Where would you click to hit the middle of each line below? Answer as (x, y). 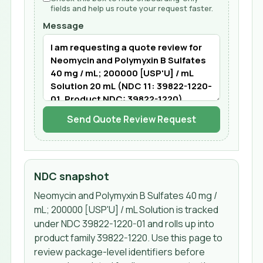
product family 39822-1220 (91, 237)
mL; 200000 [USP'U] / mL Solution (104, 209)
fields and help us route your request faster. (132, 8)
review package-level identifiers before (120, 252)
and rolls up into (180, 223)
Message (64, 25)
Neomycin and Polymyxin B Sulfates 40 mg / (126, 195)
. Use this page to (185, 237)
